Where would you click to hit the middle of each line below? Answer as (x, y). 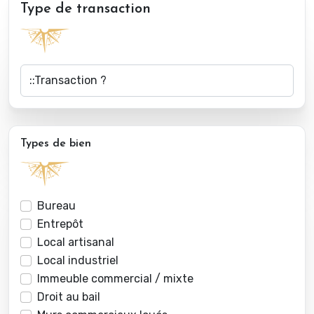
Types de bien (56, 144)
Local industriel (78, 261)
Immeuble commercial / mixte (115, 279)
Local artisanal (76, 243)
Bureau (56, 206)
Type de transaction (86, 9)
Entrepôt (60, 224)
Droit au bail (69, 297)
